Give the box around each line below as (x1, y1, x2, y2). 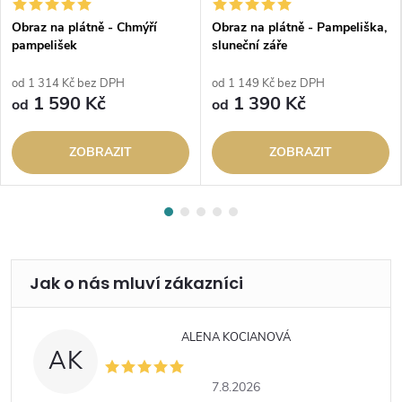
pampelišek (12, 36, 77, 54)
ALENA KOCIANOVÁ (181, 329, 292, 346)
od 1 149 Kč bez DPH (212, 74, 325, 92)
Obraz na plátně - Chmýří (12, 18, 157, 36)
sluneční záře (212, 36, 287, 54)
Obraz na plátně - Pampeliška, (212, 18, 387, 36)
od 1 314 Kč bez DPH (12, 74, 125, 92)
